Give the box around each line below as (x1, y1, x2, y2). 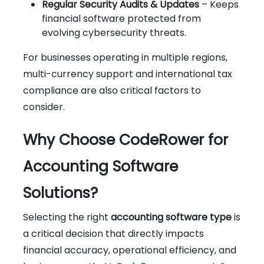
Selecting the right (23, 210, 111, 224)
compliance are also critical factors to (23, 83, 201, 97)
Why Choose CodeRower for (23, 129, 228, 150)
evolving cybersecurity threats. (42, 25, 186, 39)
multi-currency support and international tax (23, 67, 232, 81)
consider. (23, 100, 65, 114)
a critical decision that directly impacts (23, 226, 204, 240)
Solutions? (23, 182, 98, 203)
